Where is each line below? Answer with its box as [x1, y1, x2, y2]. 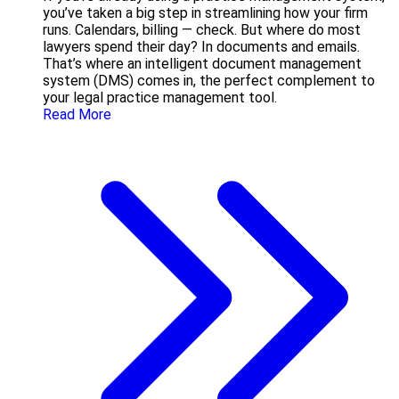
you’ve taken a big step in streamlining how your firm [43, 4, 368, 22]
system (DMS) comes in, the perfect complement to [43, 72, 375, 90]
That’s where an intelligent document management [43, 55, 362, 73]
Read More [43, 106, 111, 124]
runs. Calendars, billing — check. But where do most [43, 21, 361, 39]
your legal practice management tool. [43, 89, 277, 107]
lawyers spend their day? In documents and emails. [43, 38, 360, 56]
